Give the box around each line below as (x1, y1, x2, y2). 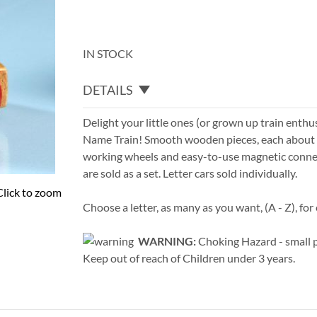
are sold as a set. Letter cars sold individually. (83, 166, 298, 180)
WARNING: (138, 234, 197, 248)
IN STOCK (83, 47, 134, 60)
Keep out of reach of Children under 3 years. (83, 250, 296, 265)
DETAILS (83, 81, 134, 98)
